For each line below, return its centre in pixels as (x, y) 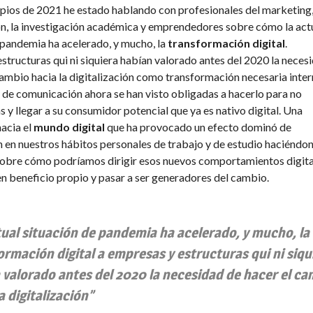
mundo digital (70, 127)
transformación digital (226, 43)
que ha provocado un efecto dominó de (199, 127)
